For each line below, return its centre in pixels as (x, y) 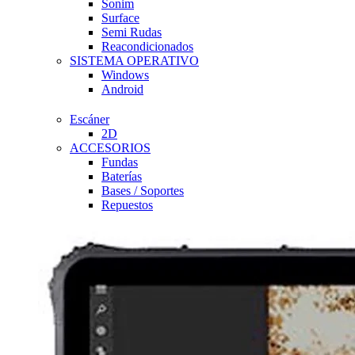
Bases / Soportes (143, 191)
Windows (125, 75)
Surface (120, 18)
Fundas (120, 162)
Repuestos (127, 205)
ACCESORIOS (110, 148)
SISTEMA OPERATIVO (134, 61)
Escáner (90, 119)
